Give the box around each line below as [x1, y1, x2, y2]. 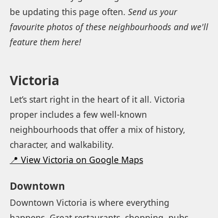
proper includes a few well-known [10, 108, 147, 120]
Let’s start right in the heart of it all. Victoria [10, 93, 185, 105]
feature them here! [10, 36, 81, 48]
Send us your [128, 5, 177, 18]
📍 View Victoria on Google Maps [10, 153, 143, 165]
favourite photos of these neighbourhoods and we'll [10, 20, 208, 33]
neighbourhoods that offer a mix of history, [10, 123, 185, 135]
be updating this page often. [10, 5, 128, 18]
